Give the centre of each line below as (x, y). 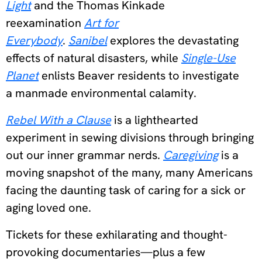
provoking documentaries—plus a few (106, 252)
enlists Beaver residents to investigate (139, 75)
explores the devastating (173, 40)
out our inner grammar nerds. (85, 155)
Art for (101, 23)
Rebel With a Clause (58, 120)
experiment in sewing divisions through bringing (130, 137)
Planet (22, 75)
